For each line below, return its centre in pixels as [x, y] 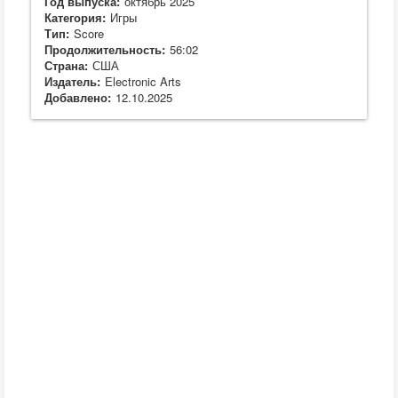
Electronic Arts [143, 81]
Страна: [66, 65]
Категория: [75, 17]
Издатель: [72, 81]
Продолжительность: [105, 49]
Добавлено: [78, 97]
